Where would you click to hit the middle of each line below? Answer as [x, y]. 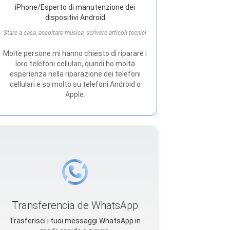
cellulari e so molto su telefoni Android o [75, 84]
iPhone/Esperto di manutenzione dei [75, 7]
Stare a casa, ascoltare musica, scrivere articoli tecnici [75, 33]
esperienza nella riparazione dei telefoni [75, 74]
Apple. [75, 94]
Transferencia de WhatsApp [75, 205]
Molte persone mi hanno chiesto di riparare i [75, 53]
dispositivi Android [75, 17]
